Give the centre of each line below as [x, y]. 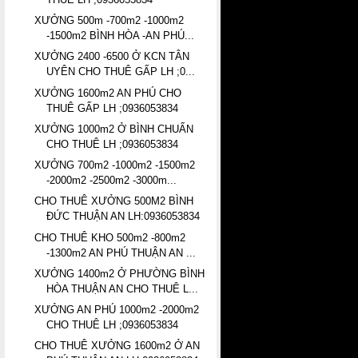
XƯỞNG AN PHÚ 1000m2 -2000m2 [117, 309]
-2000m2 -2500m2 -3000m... [112, 181]
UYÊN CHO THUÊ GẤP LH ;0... [121, 72]
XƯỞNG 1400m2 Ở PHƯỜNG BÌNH [120, 273]
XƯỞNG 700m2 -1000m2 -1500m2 [115, 165]
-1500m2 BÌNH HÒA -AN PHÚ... [121, 36]
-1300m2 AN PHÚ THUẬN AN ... [121, 253]
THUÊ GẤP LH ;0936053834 [113, 108]
